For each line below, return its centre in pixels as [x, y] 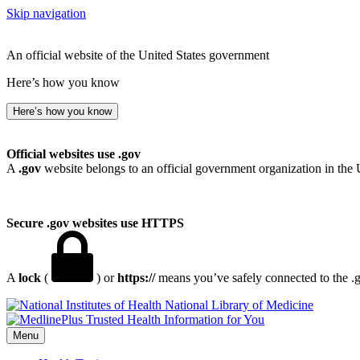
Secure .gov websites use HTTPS [95, 223]
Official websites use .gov [74, 154]
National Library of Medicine [239, 305]
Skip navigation [46, 13]
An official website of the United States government [138, 55]
